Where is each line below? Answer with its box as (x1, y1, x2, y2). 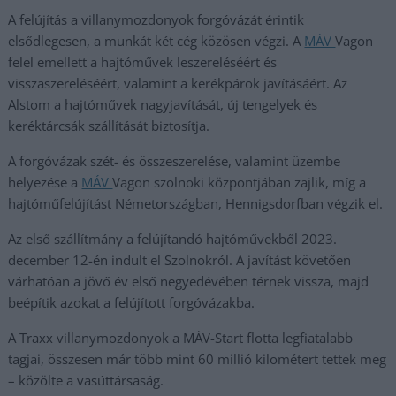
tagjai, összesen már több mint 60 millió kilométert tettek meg (8, 350, 387, 368)
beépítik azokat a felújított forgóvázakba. (8, 293, 255, 311)
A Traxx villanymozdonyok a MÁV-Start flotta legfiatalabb (8, 329, 354, 346)
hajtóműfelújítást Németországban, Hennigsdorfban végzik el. (8, 194, 384, 212)
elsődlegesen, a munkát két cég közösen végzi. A (8, 32, 305, 49)
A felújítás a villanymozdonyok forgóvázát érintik (8, 11, 305, 28)
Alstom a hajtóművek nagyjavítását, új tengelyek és (8, 95, 318, 113)
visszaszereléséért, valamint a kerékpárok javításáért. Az (8, 74, 348, 92)
